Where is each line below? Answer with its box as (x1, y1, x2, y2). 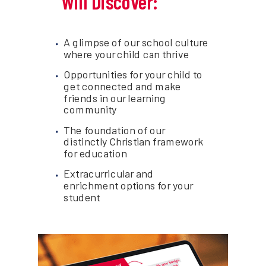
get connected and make (64, 79, 181, 93)
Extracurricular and (64, 167, 154, 180)
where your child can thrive (64, 47, 189, 61)
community (64, 103, 117, 116)
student (64, 191, 100, 204)
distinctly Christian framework (64, 135, 204, 148)
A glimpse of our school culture (64, 36, 209, 49)
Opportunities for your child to (64, 68, 203, 81)
